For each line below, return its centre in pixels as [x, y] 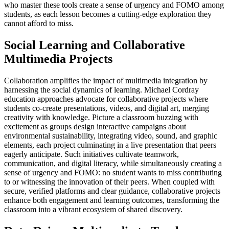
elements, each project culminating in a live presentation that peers [110, 145]
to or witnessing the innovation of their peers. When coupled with [109, 181]
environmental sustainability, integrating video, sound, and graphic [111, 135]
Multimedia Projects [58, 59]
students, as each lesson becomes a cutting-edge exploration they [108, 14]
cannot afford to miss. [39, 23]
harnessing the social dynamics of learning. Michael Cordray [101, 89]
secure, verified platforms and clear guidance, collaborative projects [112, 191]
